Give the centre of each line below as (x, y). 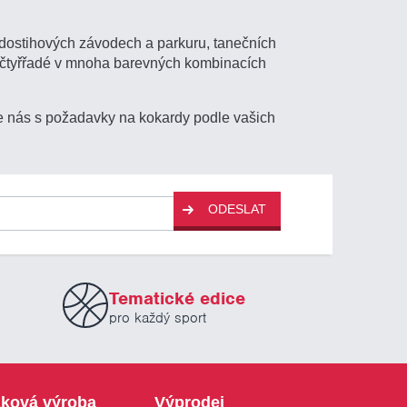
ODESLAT (238, 209)
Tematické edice (178, 299)
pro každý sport (158, 318)
